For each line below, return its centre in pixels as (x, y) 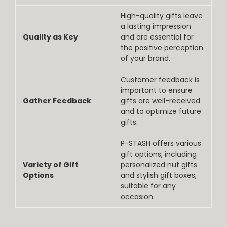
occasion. (138, 197)
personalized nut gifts (159, 165)
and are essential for (157, 37)
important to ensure (157, 90)
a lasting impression (156, 27)
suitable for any (148, 186)
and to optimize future (161, 112)
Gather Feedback (57, 101)
